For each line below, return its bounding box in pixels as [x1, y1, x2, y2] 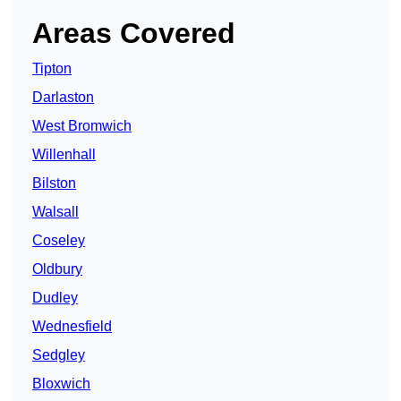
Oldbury [32, 261, 82, 277]
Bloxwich [32, 376, 90, 392]
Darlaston [32, 90, 94, 106]
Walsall [32, 204, 79, 220]
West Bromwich [32, 118, 132, 134]
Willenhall [32, 147, 96, 163]
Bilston [32, 175, 76, 192]
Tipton [32, 61, 72, 77]
